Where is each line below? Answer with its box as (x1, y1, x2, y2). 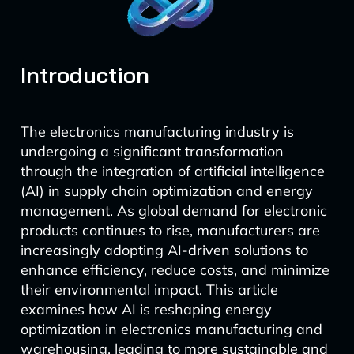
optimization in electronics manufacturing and (20, 320, 322, 338)
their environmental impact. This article (20, 281, 278, 299)
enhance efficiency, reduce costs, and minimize (20, 261, 330, 279)
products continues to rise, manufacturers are (20, 221, 320, 239)
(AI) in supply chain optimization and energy (20, 182, 313, 200)
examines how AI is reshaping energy (20, 300, 272, 318)
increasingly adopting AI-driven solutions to (20, 241, 308, 259)
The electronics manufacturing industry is (20, 122, 294, 141)
